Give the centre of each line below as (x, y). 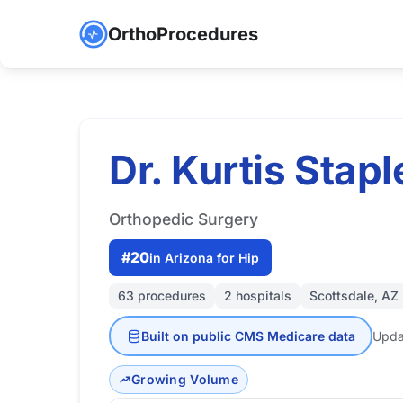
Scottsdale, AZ (354, 296)
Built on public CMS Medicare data (248, 336)
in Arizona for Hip (204, 257)
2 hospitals (258, 296)
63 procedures (162, 296)
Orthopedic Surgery (184, 219)
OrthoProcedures (183, 34)
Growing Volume (185, 379)
